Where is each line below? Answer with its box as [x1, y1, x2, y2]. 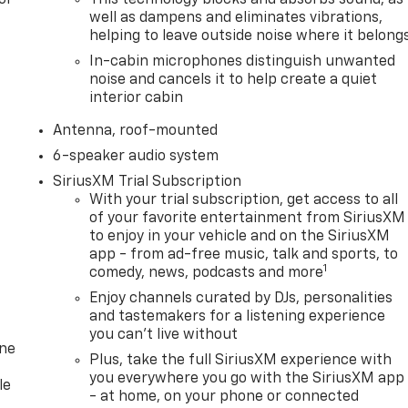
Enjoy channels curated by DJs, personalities [89, 291, 393, 306]
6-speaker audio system [53, 148, 219, 164]
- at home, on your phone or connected [89, 389, 360, 404]
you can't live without [89, 327, 239, 342]
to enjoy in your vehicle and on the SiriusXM [89, 229, 391, 244]
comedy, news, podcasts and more [89, 265, 324, 280]
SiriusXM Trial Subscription [53, 174, 242, 189]
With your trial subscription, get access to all [89, 192, 399, 208]
